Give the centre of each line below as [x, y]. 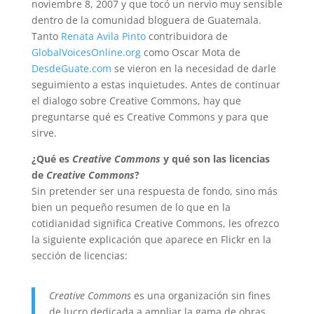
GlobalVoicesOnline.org [86, 53]
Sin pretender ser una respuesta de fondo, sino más [154, 191]
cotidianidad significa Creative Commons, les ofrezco [155, 224]
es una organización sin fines [200, 296]
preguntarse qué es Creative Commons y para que [150, 117]
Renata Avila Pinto [103, 36]
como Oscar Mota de [190, 53]
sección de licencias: [79, 256]
